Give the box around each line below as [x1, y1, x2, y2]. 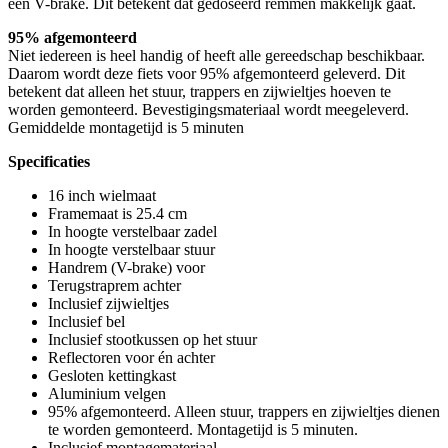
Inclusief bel [48, 312, 129, 330]
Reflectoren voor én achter [48, 348, 215, 366]
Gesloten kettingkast [48, 366, 176, 384]
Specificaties [8, 152, 90, 170]
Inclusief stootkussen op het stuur [48, 330, 257, 348]
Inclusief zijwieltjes [48, 294, 173, 312]
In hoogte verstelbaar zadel [48, 222, 217, 240]
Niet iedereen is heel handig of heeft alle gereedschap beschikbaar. [8, 46, 425, 64]
